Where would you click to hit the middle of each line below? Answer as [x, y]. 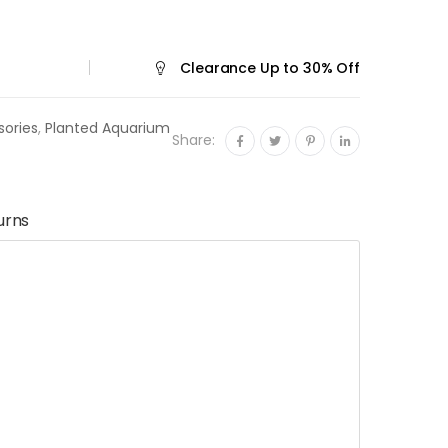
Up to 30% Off [307, 67]
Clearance [218, 67]
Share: [193, 140]
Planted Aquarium [107, 127]
